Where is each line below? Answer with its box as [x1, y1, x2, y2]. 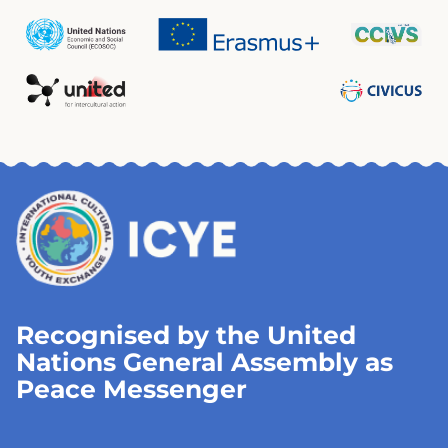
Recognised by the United [16, 320, 356, 351]
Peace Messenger [16, 374, 247, 405]
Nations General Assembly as [16, 347, 393, 378]
